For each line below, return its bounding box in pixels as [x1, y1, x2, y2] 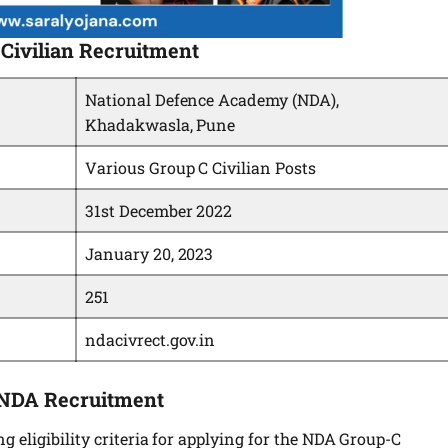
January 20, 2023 [85, 242, 214, 264]
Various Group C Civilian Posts [85, 156, 316, 178]
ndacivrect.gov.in [85, 328, 216, 350]
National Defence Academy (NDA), [85, 88, 339, 110]
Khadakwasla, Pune [85, 113, 236, 135]
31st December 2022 [85, 199, 233, 221]
